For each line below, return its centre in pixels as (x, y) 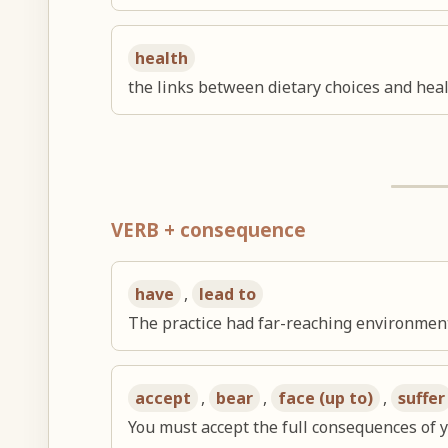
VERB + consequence (209, 230)
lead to (228, 293)
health (162, 58)
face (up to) (326, 397)
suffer (422, 397)
